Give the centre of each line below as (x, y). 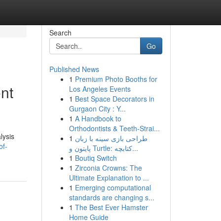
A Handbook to (98, 118)
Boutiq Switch (96, 158)
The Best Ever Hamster (111, 207)
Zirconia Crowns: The (108, 168)
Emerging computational (113, 187)
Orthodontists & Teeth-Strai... (114, 128)
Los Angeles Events (100, 89)
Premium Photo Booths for (116, 79)
